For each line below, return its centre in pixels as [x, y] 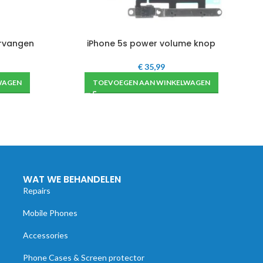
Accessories [45, 235]
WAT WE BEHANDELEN [72, 179]
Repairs [36, 190]
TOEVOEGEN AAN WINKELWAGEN [151, 82]
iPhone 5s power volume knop [151, 43]
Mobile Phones [50, 213]
